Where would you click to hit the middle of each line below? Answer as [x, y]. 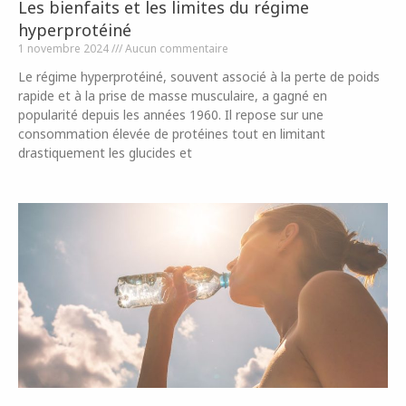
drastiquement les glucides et [105, 153]
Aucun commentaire [175, 48]
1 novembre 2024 [65, 48]
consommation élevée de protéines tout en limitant [172, 134]
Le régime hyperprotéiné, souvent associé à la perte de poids [199, 77]
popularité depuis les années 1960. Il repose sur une [171, 115]
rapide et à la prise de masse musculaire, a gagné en [173, 96]
